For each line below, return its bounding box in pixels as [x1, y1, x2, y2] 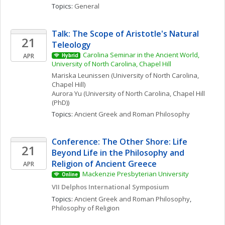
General [74, 2, 99, 11]
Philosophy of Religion [52, 203, 120, 212]
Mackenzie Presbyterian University [82, 169, 189, 178]
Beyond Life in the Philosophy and [52, 147, 184, 158]
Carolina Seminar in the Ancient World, [82, 50, 199, 59]
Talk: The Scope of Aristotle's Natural [52, 28, 199, 39]
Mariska [52, 71, 76, 80]
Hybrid [61, 52, 78, 59]
